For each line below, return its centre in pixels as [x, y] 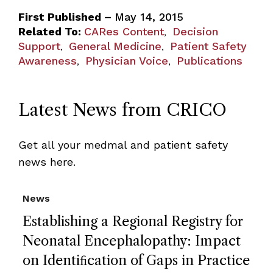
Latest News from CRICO [122, 109]
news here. [47, 161]
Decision [195, 31]
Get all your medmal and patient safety [123, 144]
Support [39, 46]
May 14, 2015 [149, 16]
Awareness [47, 60]
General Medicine [115, 46]
